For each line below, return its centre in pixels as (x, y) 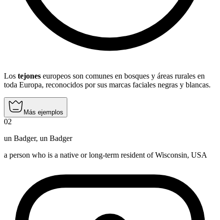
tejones (29, 76)
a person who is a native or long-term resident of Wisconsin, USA (106, 155)
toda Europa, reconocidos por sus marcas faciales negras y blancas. (107, 85)
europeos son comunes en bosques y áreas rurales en (123, 76)
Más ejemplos (43, 112)
